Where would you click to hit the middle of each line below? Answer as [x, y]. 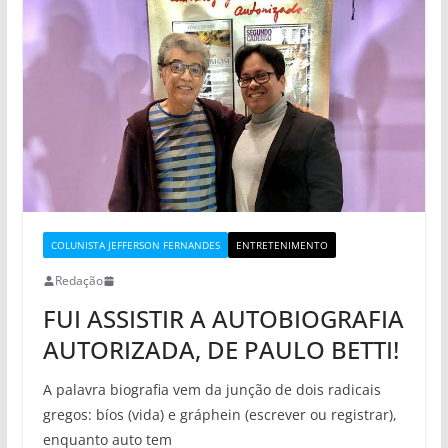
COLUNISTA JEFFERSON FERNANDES [135, 245]
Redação [78, 281]
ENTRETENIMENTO [281, 245]
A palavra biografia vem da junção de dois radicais [211, 390]
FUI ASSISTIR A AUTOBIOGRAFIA [223, 319]
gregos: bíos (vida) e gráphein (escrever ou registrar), [219, 415]
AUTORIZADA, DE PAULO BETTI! [220, 350]
